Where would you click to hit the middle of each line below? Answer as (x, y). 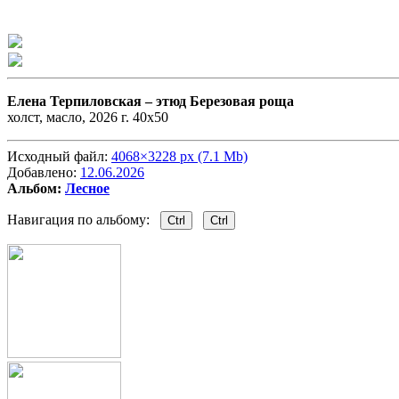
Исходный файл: (59, 157)
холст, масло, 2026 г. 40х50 (88, 118)
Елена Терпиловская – (81, 102)
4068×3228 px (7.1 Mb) (179, 157)
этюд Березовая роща (225, 102)
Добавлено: (44, 173)
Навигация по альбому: (84, 220)
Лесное (87, 189)
